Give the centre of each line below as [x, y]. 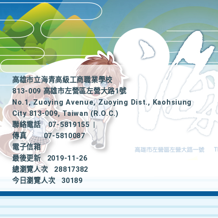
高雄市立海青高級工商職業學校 [63, 80]
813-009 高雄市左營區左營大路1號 [69, 91]
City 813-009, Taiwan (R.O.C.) [65, 114]
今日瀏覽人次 [34, 181]
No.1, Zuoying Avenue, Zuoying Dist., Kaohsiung [102, 102]
